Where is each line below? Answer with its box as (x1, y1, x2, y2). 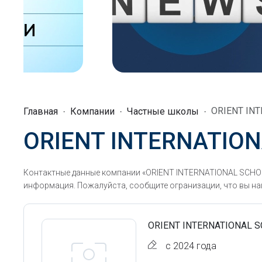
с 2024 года (166, 240, 216, 251)
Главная (23, 106, 58, 117)
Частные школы (127, 106, 199, 117)
